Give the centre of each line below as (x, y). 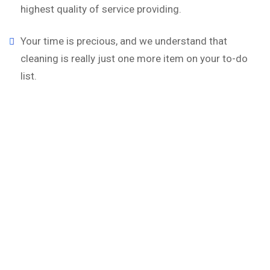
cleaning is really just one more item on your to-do (134, 58)
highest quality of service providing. (101, 9)
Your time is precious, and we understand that (124, 41)
